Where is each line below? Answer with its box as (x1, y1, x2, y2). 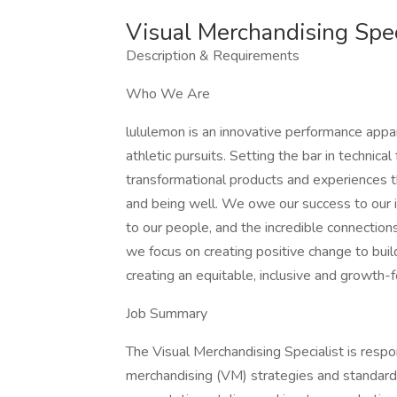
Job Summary (126, 304, 207, 323)
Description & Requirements (126, 46, 300, 66)
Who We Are (126, 84, 210, 104)
